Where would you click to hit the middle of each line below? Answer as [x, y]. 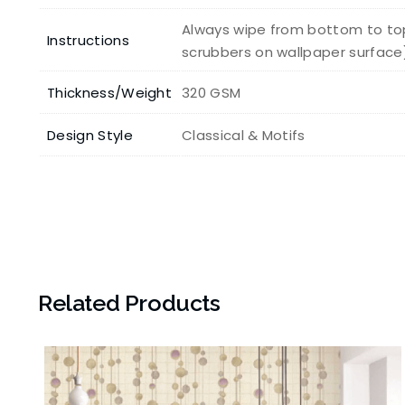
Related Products [129, 302]
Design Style [90, 135]
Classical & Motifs [244, 135]
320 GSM [212, 92]
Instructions [88, 40]
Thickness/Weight [110, 92]
